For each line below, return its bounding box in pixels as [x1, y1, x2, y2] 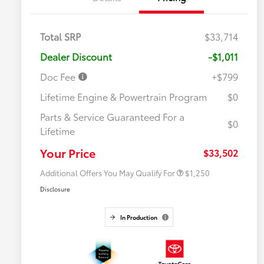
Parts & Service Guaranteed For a [40, 110, 184, 124]
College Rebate [115, 142, 161, 150]
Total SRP [40, 29, 81, 44]
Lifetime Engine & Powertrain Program [40, 90, 207, 104]
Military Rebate [115, 130, 161, 138]
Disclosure [40, 184, 70, 194]
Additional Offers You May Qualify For [40, 167, 175, 179]
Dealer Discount [40, 49, 112, 64]
